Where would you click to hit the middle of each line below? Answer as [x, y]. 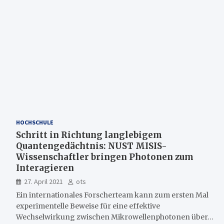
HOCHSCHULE [35, 122]
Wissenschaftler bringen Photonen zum [105, 157]
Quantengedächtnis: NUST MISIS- [91, 146]
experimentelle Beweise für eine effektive [88, 206]
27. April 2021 [43, 181]
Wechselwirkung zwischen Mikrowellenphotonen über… [115, 217]
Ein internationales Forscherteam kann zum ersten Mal [112, 195]
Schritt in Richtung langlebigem [89, 135]
